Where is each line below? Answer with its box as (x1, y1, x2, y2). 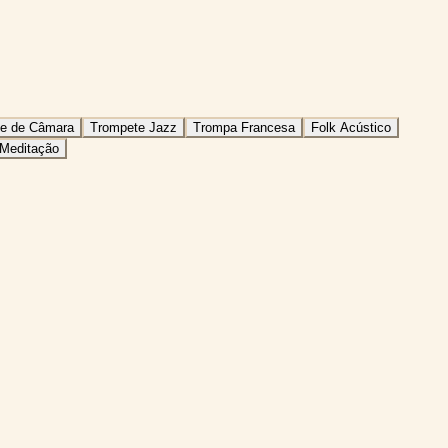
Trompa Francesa (193, 119, 295, 135)
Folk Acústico (311, 119, 391, 135)
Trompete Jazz (90, 119, 177, 135)
